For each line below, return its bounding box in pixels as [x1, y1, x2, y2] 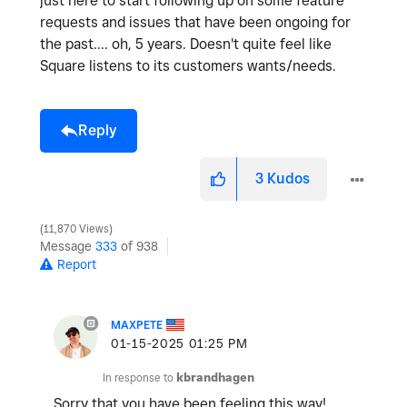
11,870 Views [41, 222, 112, 235]
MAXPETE [111, 317, 163, 332]
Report [57, 256, 96, 272]
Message [40, 238, 95, 253]
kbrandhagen [176, 370, 254, 384]
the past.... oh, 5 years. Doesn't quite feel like [40, 35, 332, 53]
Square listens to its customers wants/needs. [40, 56, 340, 74]
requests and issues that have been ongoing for [40, 13, 351, 31]
